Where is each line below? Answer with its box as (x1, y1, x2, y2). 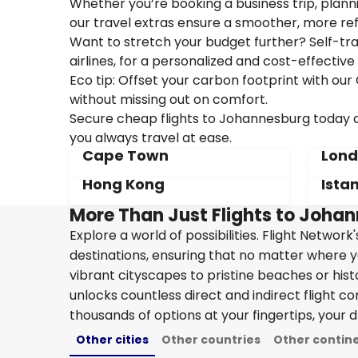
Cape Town (82, 145, 169, 165)
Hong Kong (82, 174, 165, 194)
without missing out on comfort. (70, 90, 268, 109)
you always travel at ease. (70, 129, 232, 147)
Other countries (161, 332, 261, 348)
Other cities (76, 332, 149, 348)
